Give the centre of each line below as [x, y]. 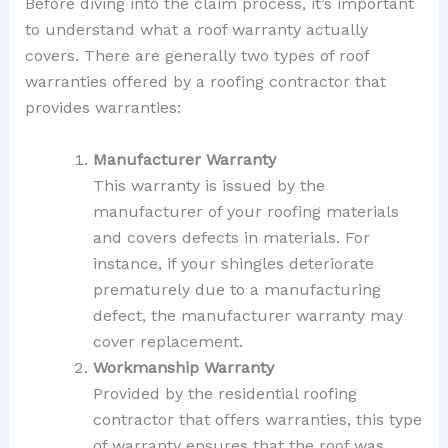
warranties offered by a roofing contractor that [205, 81]
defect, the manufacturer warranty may [247, 315]
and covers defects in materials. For [231, 237]
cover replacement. [167, 341]
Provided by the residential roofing [224, 393]
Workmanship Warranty [183, 367]
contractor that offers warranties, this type [257, 419]
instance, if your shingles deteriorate [233, 263]
